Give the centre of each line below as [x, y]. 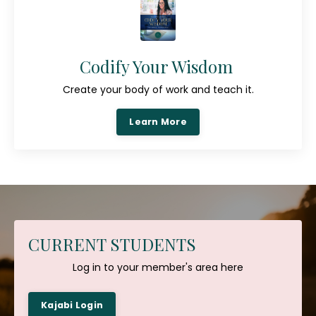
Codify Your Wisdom [158, 66]
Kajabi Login [72, 305]
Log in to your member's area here [158, 267]
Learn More [158, 121]
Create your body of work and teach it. [158, 89]
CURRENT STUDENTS [112, 244]
